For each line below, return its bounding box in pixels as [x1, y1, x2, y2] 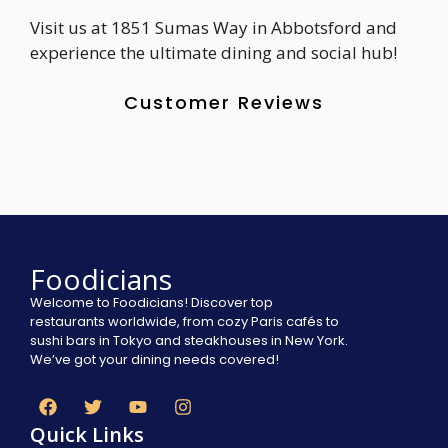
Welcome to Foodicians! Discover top [30, 293, 273, 312]
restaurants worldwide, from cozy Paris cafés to [30, 312, 339, 331]
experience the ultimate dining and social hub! [30, 40, 397, 64]
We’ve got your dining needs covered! [30, 350, 279, 369]
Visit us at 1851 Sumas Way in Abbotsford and [30, 15, 397, 39]
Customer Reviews [124, 90, 324, 115]
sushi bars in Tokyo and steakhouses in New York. [30, 331, 348, 350]
